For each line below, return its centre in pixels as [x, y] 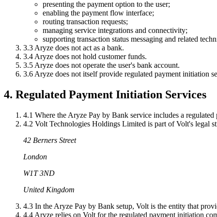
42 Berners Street [50, 140]
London [35, 157]
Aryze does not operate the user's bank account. [106, 65]
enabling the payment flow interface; [98, 13]
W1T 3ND [39, 173]
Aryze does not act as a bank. [78, 48]
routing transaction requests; [85, 22]
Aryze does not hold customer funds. [90, 57]
